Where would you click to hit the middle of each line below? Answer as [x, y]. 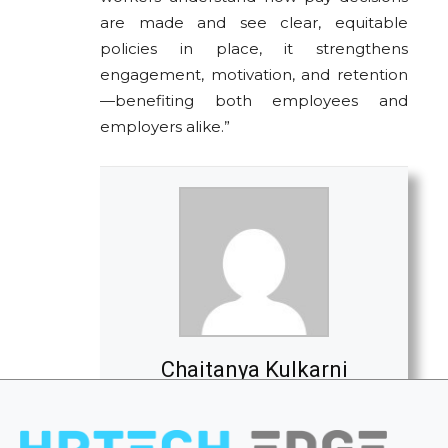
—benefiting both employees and [254, 100]
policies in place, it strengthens [254, 48]
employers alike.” [165, 126]
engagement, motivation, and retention [254, 74]
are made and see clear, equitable [254, 22]
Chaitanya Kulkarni [254, 369]
